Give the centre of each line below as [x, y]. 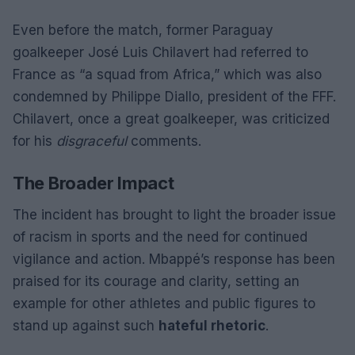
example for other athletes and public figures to [164, 303]
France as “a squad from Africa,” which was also [167, 74]
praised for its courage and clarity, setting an [156, 281]
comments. [164, 141]
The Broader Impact [94, 183]
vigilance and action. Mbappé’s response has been [174, 259]
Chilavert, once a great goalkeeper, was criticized [171, 119]
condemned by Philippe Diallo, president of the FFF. [174, 97]
